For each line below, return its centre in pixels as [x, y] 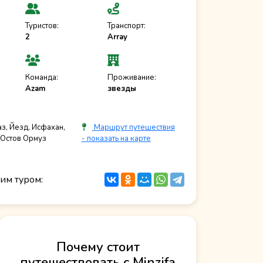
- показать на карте [116, 139]
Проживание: [132, 77]
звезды [122, 88]
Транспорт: [127, 26]
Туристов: [42, 26]
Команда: [41, 77]
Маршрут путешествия [133, 128]
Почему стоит [98, 247]
